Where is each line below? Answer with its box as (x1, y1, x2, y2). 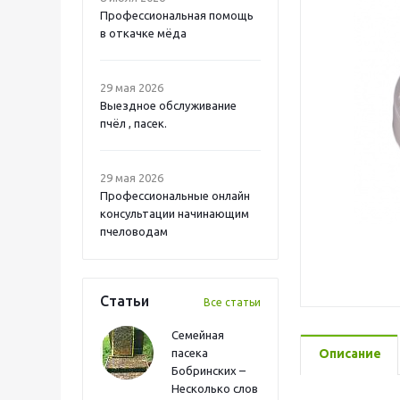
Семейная (171, 329, 224, 341)
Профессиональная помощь (100, 9, 254, 21)
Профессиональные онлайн (100, 189, 250, 202)
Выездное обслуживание (100, 99, 237, 112)
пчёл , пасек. (100, 117, 167, 129)
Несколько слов (171, 382, 258, 395)
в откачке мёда (100, 27, 187, 39)
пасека (171, 346, 208, 359)
